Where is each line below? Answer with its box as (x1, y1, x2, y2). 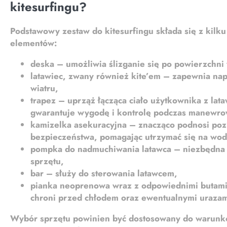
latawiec (30, 70, 63, 83)
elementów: (10, 37, 57, 50)
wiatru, (30, 82, 58, 95)
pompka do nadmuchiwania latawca (30, 143, 171, 156)
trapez (30, 94, 56, 107)
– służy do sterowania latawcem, (44, 167, 177, 180)
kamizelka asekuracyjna (30, 119, 127, 131)
